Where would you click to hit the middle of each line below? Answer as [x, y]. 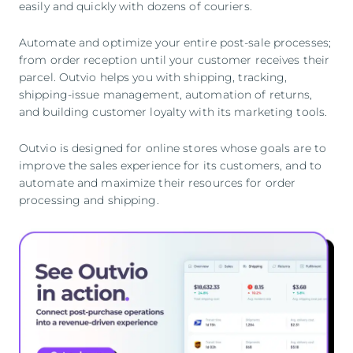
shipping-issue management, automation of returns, [166, 95]
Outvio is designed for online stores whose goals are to [173, 148]
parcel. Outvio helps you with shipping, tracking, [153, 77]
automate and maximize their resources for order [158, 183]
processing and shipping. [89, 200]
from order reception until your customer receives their [175, 60]
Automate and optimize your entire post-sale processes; [175, 43]
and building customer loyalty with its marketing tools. [173, 112]
